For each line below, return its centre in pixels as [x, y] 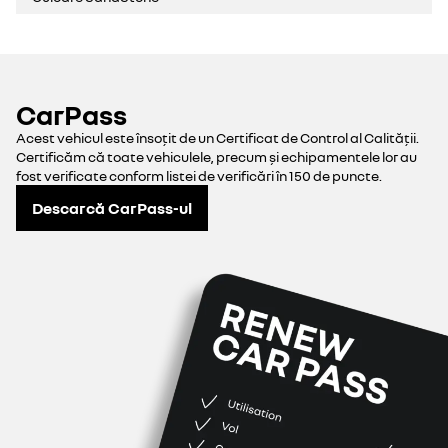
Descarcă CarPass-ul [112, 207]
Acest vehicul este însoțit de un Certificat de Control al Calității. [217, 137]
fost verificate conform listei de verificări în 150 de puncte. [199, 175]
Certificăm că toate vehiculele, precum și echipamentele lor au [216, 156]
